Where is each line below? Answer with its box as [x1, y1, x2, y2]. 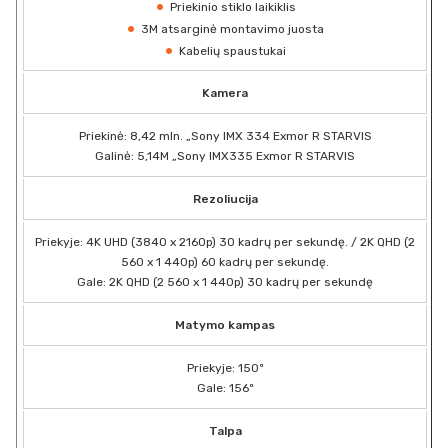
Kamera [202, 85, 248, 100]
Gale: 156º [196, 380, 254, 395]
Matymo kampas [175, 317, 275, 332]
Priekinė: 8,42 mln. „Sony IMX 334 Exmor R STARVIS [78, 128, 372, 143]
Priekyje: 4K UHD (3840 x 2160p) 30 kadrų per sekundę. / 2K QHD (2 [35, 234, 415, 249]
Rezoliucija [192, 191, 258, 206]
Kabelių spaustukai [179, 43, 287, 58]
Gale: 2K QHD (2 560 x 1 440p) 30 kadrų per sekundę [77, 274, 373, 289]
